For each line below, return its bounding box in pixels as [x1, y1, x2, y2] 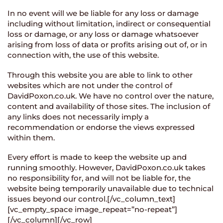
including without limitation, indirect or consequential [7, 18, 211, 28]
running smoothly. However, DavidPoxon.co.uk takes [7, 163, 206, 173]
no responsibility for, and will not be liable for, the [7, 173, 191, 183]
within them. [7, 132, 55, 142]
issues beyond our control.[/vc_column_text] [7, 194, 175, 204]
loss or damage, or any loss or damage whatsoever [7, 29, 199, 39]
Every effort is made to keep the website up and [7, 152, 187, 162]
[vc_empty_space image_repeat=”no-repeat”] [7, 205, 177, 215]
